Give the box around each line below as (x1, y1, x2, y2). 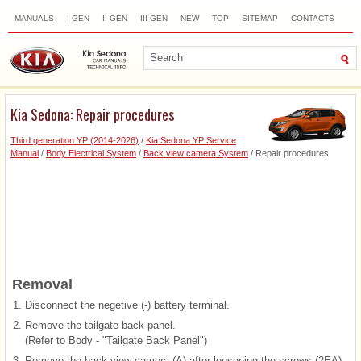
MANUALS (15, 14, 54, 23)
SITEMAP (242, 14, 278, 23)
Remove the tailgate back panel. (25, 318, 176, 331)
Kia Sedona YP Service (146, 135, 236, 145)
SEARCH (15, 35, 48, 44)
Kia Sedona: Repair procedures (10, 103, 174, 125)
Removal (12, 276, 73, 293)
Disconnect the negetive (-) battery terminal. (25, 298, 230, 311)
